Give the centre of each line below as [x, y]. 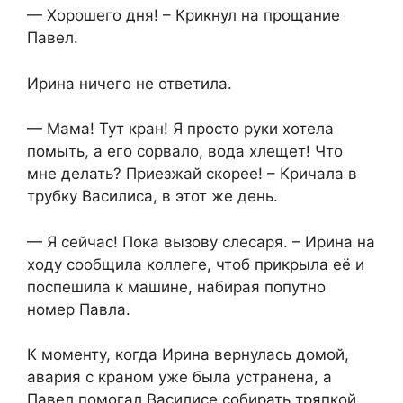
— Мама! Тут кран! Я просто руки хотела [180, 129]
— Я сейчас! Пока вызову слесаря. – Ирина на [201, 242]
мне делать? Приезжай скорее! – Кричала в [192, 174]
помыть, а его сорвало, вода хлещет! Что [185, 152]
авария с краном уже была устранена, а [179, 377]
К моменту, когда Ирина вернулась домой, [188, 355]
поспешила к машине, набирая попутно [176, 287]
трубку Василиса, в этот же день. [152, 197]
